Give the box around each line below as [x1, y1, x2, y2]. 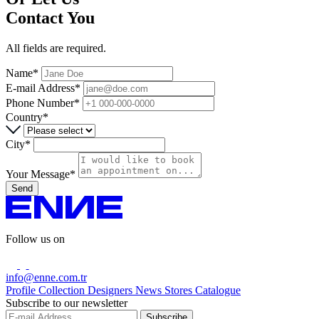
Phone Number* [6, 96, 80, 109]
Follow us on [6, 232, 65, 245]
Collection [38, 283, 85, 296]
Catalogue [195, 283, 241, 296]
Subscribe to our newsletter [6, 296, 127, 309]
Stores [164, 283, 192, 296]
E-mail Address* [6, 81, 80, 94]
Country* [6, 110, 48, 123]
